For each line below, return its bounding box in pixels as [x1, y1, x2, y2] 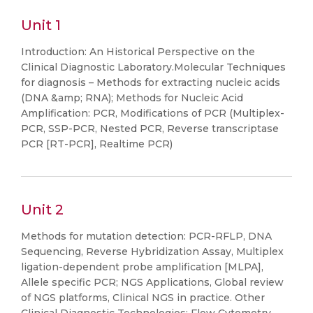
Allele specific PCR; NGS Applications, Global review [21, 276, 284, 289]
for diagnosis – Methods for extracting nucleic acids [21, 76, 280, 89]
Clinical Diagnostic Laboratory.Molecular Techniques [21, 61, 286, 73]
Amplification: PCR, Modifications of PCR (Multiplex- [21, 107, 284, 119]
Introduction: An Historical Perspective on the [21, 45, 255, 58]
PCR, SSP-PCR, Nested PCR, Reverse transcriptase [21, 122, 279, 135]
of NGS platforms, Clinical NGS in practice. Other [21, 291, 265, 304]
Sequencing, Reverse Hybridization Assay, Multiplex [21, 245, 284, 258]
